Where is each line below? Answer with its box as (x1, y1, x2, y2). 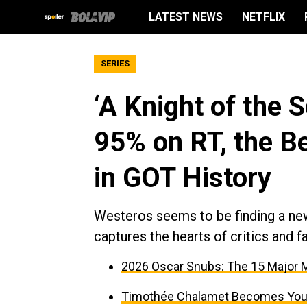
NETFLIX (242, 10, 285, 23)
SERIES (101, 58, 130, 69)
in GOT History (94, 162, 271, 194)
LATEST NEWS (149, 10, 223, 23)
